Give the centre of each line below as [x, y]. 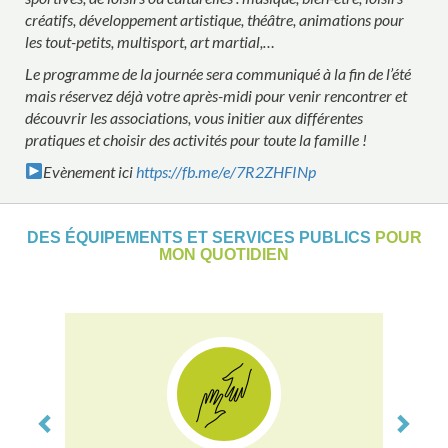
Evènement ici [90, 171]
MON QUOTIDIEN [224, 254]
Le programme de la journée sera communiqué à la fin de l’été [218, 73]
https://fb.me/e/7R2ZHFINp [226, 171]
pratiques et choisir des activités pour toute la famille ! [196, 139]
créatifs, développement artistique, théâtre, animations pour [214, 19]
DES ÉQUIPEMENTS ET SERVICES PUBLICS [198, 237]
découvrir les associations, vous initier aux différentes [194, 117]
